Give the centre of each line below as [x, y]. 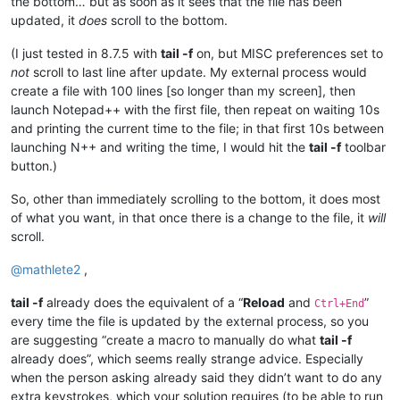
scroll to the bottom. [167, 20]
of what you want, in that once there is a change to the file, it [189, 217]
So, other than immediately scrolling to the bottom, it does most [196, 198]
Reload [264, 302]
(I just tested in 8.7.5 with [86, 53]
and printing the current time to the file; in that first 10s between [197, 128]
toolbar [363, 146]
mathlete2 [51, 269]
